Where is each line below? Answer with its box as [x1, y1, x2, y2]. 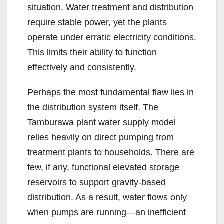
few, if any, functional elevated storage [27, 162, 179, 173]
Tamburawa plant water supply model [27, 117, 176, 128]
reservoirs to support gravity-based [27, 177, 166, 188]
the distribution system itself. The [27, 102, 158, 113]
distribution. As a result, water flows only [27, 192, 187, 203]
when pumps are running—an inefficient [27, 207, 186, 218]
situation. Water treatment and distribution [27, 2, 193, 13]
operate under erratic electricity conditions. [27, 32, 196, 43]
